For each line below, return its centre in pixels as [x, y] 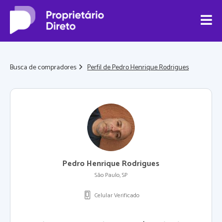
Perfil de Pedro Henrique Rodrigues [138, 67]
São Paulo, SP [111, 175]
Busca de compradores [43, 67]
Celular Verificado [117, 195]
